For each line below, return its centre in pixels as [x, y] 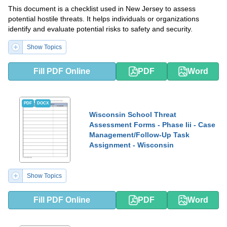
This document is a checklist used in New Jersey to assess [102, 8]
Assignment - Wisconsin [131, 145]
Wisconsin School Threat [133, 114]
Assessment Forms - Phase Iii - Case [152, 124]
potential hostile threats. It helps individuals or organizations [104, 18]
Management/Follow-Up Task [139, 135]
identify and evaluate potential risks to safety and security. [100, 29]
